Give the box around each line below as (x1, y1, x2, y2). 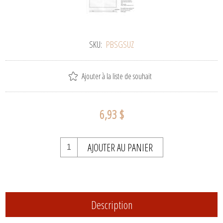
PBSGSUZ (106, 38, 134, 50)
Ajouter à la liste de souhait (82, 70, 152, 82)
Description (91, 197, 132, 213)
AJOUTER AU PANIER (87, 141, 153, 155)
